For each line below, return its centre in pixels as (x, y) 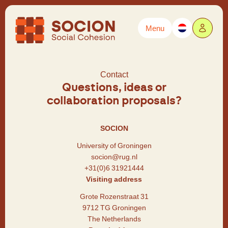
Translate (56, 40)
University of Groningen (114, 146)
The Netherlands (114, 219)
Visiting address (114, 179)
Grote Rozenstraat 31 (114, 196)
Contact (114, 75)
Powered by (30, 40)
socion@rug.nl (114, 157)
